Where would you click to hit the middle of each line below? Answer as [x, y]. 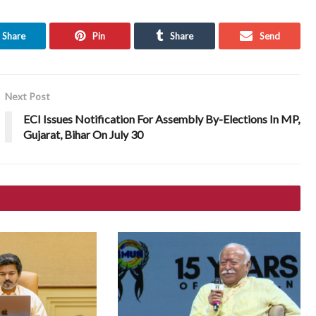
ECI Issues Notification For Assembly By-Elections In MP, [162, 119]
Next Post [28, 96]
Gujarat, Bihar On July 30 [84, 134]
